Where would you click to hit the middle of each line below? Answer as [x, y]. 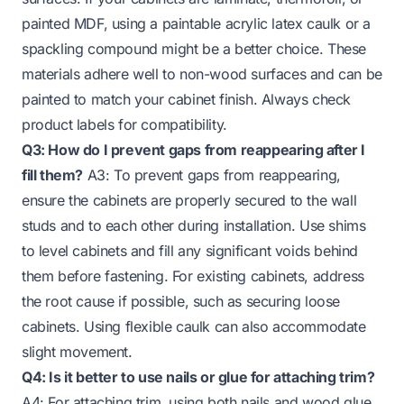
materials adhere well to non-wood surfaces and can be [202, 73]
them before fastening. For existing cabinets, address [193, 275]
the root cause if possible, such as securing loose [181, 301]
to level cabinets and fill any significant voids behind [190, 250]
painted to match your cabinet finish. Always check [187, 99]
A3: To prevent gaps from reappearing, [212, 174]
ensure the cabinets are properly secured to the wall [189, 200]
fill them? [52, 174]
